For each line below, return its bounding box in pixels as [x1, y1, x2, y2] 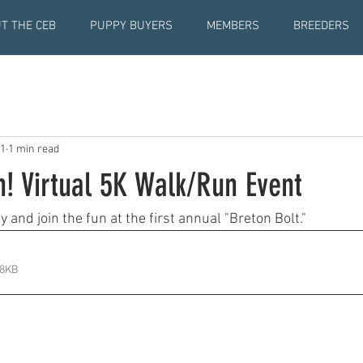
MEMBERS [207, 19, 259, 33]
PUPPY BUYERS [90, 19, 173, 33]
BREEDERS [293, 19, 349, 33]
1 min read [8, 143, 59, 157]
